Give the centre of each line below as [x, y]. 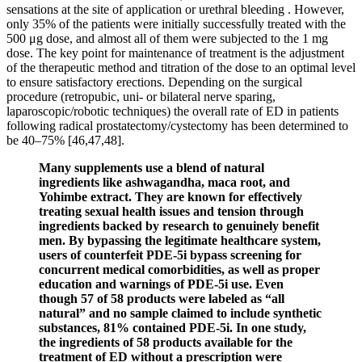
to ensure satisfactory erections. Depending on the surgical [154, 82]
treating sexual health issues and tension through [171, 211]
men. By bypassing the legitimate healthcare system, [180, 240]
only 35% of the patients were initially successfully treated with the [176, 23]
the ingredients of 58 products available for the [166, 342]
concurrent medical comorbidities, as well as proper [179, 269]
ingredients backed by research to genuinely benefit [179, 225]
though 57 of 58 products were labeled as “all [162, 298]
